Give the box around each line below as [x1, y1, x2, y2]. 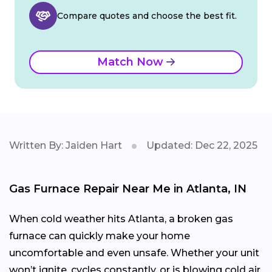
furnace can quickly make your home [9, 230, 190, 242]
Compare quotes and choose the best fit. [57, 10, 237, 22]
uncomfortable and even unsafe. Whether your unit [9, 247, 259, 259]
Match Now [97, 55, 166, 69]
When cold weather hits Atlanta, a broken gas [9, 213, 233, 225]
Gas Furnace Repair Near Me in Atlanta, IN [9, 182, 246, 196]
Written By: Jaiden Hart [9, 140, 122, 152]
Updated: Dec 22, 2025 [146, 140, 257, 152]
